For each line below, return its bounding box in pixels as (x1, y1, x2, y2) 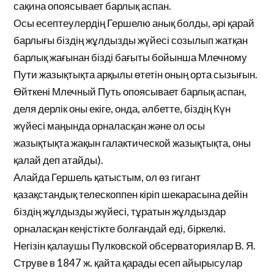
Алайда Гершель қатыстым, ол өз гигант (13, 171, 201, 183)
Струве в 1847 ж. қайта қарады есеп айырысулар (13, 256, 243, 269)
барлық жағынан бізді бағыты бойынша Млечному (13, 51, 248, 64)
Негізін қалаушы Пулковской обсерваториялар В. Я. (13, 239, 256, 252)
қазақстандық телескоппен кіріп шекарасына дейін (13, 188, 248, 201)
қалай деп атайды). (13, 154, 104, 166)
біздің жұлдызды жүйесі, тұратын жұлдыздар (13, 205, 226, 218)
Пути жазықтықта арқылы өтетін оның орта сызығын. (13, 68, 258, 81)
